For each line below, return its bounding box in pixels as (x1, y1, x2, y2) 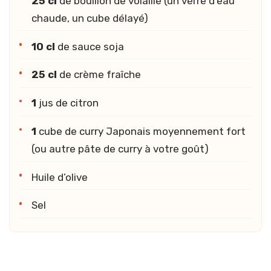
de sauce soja (55, 40, 124, 53)
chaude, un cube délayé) (31, 11, 148, 24)
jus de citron (36, 97, 99, 109)
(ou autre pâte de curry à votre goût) (31, 142, 209, 155)
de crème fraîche (57, 68, 141, 81)
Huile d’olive (31, 171, 88, 183)
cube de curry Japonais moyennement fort (36, 125, 246, 137)
